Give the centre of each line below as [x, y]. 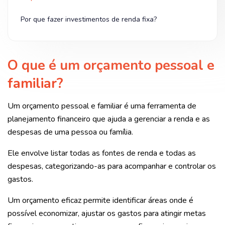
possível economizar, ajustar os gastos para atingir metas [107, 213]
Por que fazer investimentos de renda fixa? [89, 19]
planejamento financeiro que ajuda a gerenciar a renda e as [109, 119]
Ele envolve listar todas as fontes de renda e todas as [102, 153]
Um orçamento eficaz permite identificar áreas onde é [100, 200]
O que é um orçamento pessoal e [111, 65]
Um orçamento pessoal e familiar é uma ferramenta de [102, 106]
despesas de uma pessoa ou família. [71, 132]
